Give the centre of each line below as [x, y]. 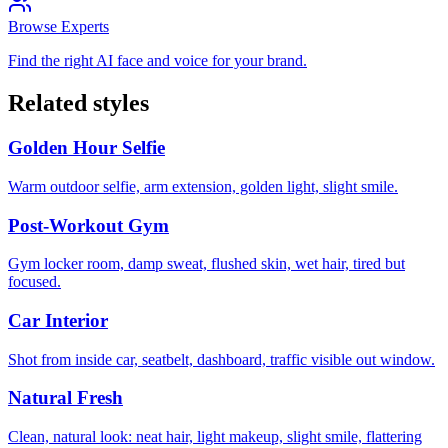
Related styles [78, 103]
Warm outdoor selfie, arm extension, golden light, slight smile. [203, 186]
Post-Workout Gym [88, 225]
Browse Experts [58, 27]
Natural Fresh [65, 398]
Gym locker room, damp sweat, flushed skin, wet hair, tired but [206, 264]
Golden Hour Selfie [86, 148]
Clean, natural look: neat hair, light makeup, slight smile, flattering [215, 437]
